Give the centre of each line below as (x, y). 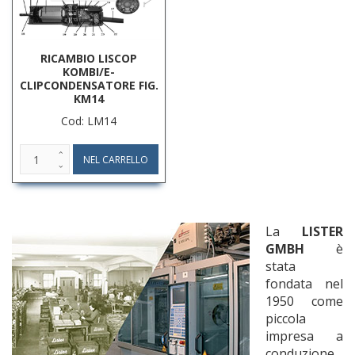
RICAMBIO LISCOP (89, 59)
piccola (286, 319)
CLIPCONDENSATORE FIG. (89, 86)
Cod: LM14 (89, 121)
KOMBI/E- (89, 72)
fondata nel (304, 284)
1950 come (304, 302)
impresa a (304, 336)
